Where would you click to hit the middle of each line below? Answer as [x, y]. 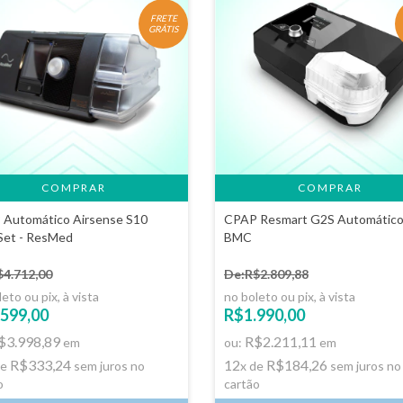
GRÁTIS [163, 29]
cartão [242, 384]
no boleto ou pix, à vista [290, 296]
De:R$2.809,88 [266, 274]
